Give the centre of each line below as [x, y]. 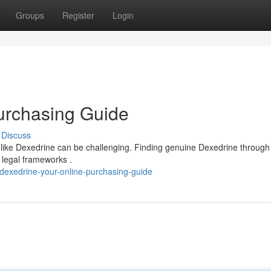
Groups [30, 15]
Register [78, 15]
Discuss [16, 135]
